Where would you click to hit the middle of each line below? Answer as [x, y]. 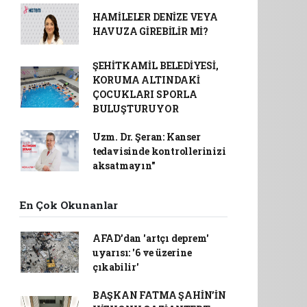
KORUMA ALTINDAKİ [146, 79]
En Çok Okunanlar [69, 205]
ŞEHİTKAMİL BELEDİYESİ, [155, 65]
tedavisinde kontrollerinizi [159, 151]
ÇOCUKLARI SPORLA [145, 94]
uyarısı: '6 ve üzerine [142, 252]
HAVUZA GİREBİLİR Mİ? [150, 31]
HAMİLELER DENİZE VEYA [155, 16]
